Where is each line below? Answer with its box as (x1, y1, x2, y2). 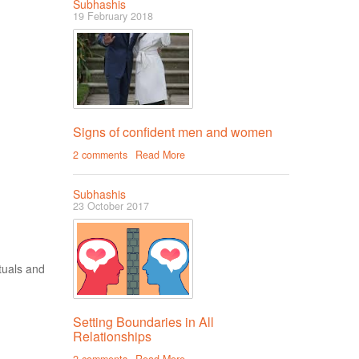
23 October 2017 (73, 199, 149, 214)
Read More (135, 147, 185, 163)
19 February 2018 (73, 9, 153, 24)
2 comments (73, 147, 127, 163)
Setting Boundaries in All (73, 313, 214, 332)
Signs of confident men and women (73, 123, 272, 142)
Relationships (73, 327, 151, 346)
